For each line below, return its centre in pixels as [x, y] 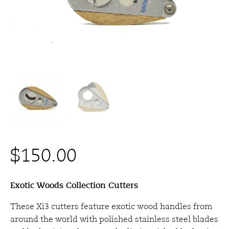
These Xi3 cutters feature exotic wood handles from [111, 207]
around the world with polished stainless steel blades [114, 220]
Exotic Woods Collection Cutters [74, 185]
